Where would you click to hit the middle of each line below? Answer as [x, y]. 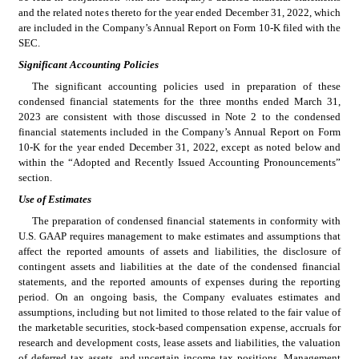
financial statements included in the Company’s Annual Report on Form [179, 131]
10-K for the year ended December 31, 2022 [117, 147]
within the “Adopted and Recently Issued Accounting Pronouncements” [179, 162]
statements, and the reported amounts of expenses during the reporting [179, 281]
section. [35, 177]
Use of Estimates [55, 199]
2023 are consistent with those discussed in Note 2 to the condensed [179, 116]
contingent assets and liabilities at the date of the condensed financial [179, 266]
